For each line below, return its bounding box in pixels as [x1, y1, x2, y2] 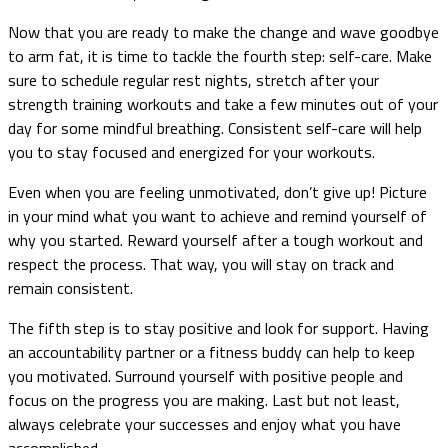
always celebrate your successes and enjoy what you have [8, 411, 401, 436]
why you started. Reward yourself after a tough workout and [8, 227, 423, 252]
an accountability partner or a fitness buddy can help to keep [8, 339, 415, 364]
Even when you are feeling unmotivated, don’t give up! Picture [8, 179, 427, 204]
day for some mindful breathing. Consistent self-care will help [8, 115, 422, 140]
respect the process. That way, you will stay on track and [8, 251, 394, 276]
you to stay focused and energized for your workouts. [8, 139, 375, 164]
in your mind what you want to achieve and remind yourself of [8, 203, 427, 228]
